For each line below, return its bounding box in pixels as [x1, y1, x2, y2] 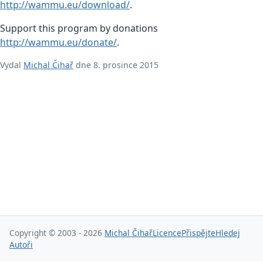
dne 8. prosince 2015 [73, 59, 159, 70]
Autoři [9, 239, 33, 251]
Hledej [215, 227, 240, 239]
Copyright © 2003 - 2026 [9, 227, 104, 239]
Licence [153, 227, 181, 239]
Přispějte [181, 227, 215, 239]
